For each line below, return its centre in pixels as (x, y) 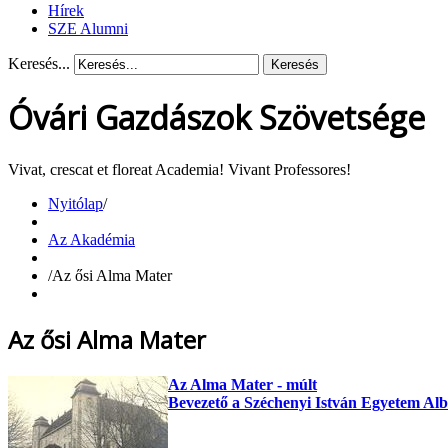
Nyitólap (75, 203)
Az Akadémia (91, 239)
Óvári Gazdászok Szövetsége (216, 118)
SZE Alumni (88, 28)
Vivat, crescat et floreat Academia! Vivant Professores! (179, 169)
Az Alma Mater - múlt (242, 384)
